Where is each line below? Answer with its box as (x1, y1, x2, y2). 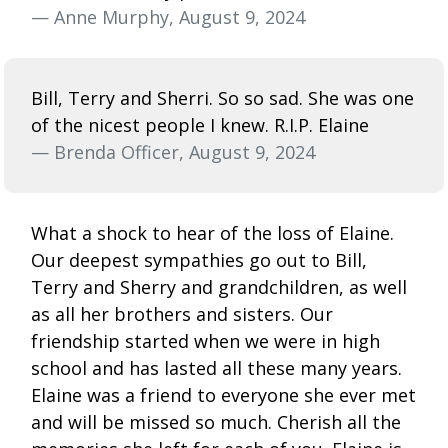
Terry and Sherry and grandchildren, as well (31, 274, 407, 299)
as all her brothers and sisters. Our (31, 301, 333, 326)
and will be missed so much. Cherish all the (31, 409, 401, 434)
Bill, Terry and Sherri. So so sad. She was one (31, 85, 414, 110)
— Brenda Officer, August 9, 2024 (31, 139, 315, 164)
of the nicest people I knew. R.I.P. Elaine (31, 112, 369, 137)
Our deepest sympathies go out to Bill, (31, 247, 367, 272)
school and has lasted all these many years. (31, 355, 402, 380)
